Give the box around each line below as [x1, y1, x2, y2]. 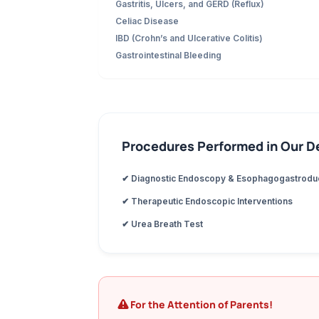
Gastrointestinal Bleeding [115, 50, 221, 61]
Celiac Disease [115, 16, 179, 26]
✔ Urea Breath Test [122, 219, 203, 229]
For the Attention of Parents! [130, 298, 273, 311]
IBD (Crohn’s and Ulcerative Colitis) [115, 33, 263, 43]
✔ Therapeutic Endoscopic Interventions [122, 196, 293, 206]
